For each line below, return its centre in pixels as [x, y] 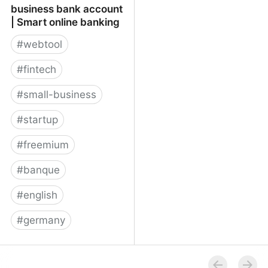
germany [44, 220]
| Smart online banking [65, 22]
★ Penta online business [71, 252]
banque [42, 170]
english [40, 195]
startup [41, 119]
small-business [60, 94]
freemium [46, 144]
